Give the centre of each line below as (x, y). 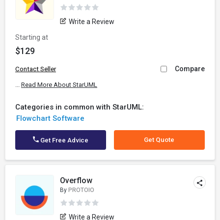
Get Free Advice (64, 140)
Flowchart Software (50, 118)
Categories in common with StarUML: (80, 107)
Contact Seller (36, 69)
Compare (190, 69)
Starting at (32, 37)
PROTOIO (82, 190)
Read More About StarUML (59, 85)
